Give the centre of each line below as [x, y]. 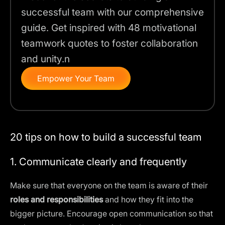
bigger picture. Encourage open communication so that [111, 213]
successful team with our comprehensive [113, 12]
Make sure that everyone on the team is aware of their [109, 185]
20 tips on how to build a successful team [106, 137]
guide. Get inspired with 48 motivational [109, 28]
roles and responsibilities [57, 199]
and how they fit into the [148, 199]
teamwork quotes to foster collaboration [109, 43]
